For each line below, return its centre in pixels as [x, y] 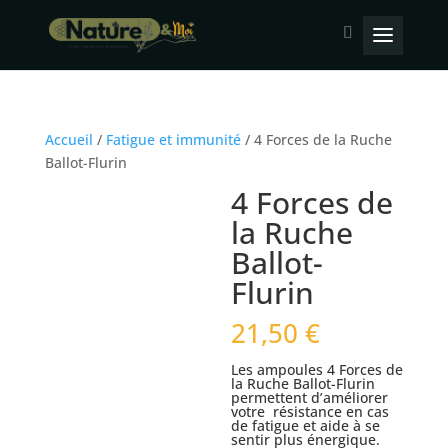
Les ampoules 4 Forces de [317, 369]
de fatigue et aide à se [306, 425]
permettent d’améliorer [310, 397]
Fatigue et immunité [173, 139]
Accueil [68, 139]
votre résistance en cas [310, 411]
